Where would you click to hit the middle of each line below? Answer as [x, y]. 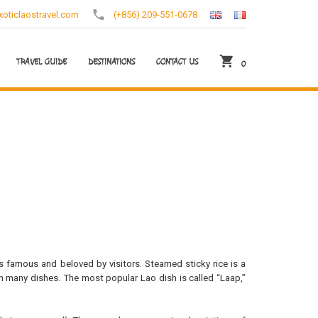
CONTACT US [177, 62]
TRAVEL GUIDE [42, 62]
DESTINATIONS [111, 62]
